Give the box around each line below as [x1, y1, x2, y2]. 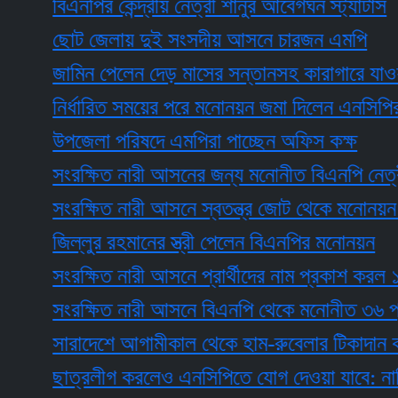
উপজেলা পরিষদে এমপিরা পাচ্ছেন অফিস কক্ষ [9, 129, 314, 154]
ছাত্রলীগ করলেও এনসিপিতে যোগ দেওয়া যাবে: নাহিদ [9, 365, 377, 390]
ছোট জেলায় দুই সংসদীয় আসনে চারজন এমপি [9, 28, 324, 52]
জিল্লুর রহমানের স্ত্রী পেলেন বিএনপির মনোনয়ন [9, 230, 332, 255]
